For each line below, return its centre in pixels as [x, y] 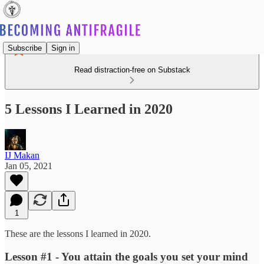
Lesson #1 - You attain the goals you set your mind [126, 256]
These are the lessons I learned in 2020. [78, 233]
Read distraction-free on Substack [132, 70]
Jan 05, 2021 [29, 166]
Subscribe [25, 48]
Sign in [63, 48]
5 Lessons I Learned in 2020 [89, 109]
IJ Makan [22, 155]
